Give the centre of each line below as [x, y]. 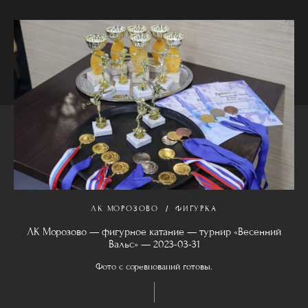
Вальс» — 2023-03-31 [154, 244]
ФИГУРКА [196, 208]
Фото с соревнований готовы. [154, 266]
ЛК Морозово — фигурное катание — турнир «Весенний [154, 231]
